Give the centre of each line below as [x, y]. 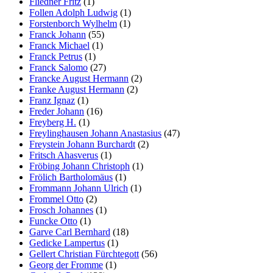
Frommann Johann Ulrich [79, 188]
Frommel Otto [56, 199]
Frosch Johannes [61, 210]
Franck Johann [58, 34]
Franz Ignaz [52, 100]
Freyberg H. [53, 122]
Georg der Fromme [66, 264]
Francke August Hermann [79, 78]
